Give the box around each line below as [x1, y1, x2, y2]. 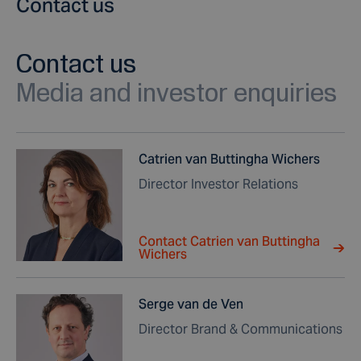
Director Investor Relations [139, 176, 298, 193]
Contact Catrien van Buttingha [139, 233, 320, 250]
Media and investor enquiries [16, 77, 337, 106]
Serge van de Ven [139, 296, 243, 313]
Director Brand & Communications [139, 321, 342, 338]
